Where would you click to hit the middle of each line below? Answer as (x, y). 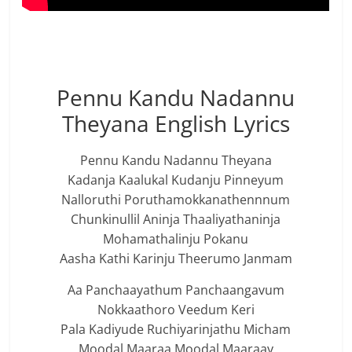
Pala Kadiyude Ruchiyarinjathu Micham (176, 330)
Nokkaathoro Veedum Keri (176, 310)
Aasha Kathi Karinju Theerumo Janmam (176, 259)
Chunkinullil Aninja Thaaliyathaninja (176, 220)
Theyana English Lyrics (176, 124)
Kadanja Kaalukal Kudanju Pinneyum (176, 180)
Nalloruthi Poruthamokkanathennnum (176, 200)
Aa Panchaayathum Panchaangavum (176, 290)
